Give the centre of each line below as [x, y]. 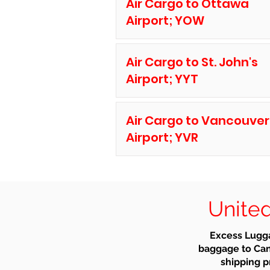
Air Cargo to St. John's [192, 62]
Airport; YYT [162, 79]
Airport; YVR [162, 137]
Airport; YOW [165, 20]
